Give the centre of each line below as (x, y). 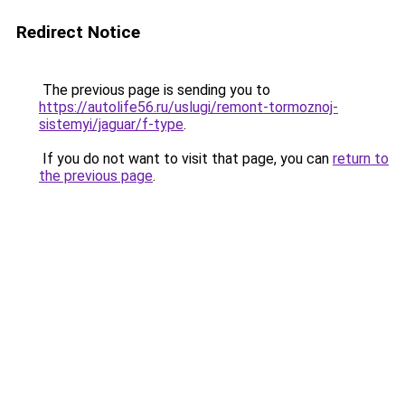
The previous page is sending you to (155, 90)
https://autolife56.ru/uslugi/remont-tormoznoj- (188, 107)
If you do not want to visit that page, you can (186, 159)
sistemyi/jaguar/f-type (111, 124)
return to (361, 159)
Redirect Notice (78, 32)
